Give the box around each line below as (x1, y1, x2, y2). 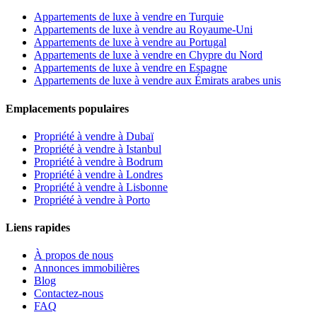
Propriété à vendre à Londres (34, 168, 163, 180)
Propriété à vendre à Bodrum (34, 155, 163, 168)
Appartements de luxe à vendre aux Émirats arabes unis (34, 74, 281, 87)
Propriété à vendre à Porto (34, 193, 150, 206)
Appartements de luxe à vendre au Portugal (34, 36, 226, 49)
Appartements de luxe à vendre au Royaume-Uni (34, 23, 253, 36)
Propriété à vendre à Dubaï (34, 129, 154, 142)
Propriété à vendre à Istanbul (34, 142, 161, 155)
